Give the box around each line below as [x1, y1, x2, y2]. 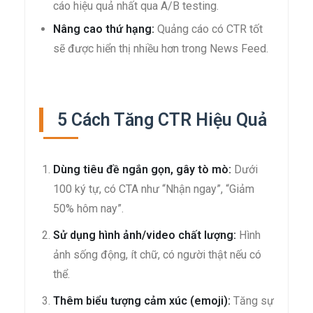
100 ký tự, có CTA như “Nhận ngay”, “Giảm [53, 182, 254, 196]
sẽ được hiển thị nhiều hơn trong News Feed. [53, 41, 268, 55]
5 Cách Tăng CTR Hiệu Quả [57, 109, 267, 130]
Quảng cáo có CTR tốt [154, 22, 263, 36]
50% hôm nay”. [53, 201, 124, 215]
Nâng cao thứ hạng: [53, 22, 154, 36]
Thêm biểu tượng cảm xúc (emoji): [53, 293, 231, 307]
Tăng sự [231, 293, 274, 307]
